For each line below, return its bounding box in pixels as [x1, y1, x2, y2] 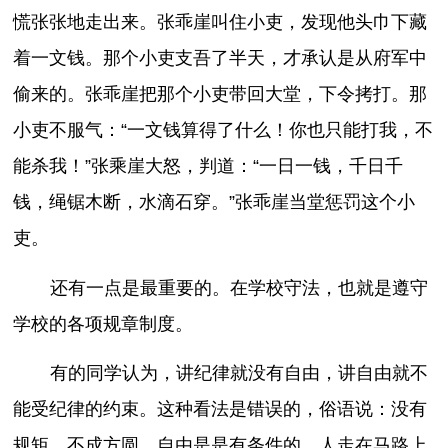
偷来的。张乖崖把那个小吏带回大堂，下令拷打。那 [13, 84, 428, 105]
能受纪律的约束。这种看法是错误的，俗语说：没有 [13, 399, 428, 420]
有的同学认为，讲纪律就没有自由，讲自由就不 [49, 363, 428, 384]
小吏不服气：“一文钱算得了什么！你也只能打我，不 [13, 120, 434, 141]
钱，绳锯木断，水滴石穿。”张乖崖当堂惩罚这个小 [13, 192, 416, 213]
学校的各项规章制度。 [13, 313, 194, 334]
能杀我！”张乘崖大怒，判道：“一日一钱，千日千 [13, 156, 404, 177]
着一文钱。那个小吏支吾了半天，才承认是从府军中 [13, 48, 428, 69]
